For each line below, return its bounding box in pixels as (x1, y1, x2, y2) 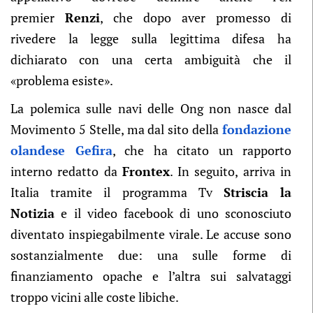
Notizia (10, 205, 54, 221)
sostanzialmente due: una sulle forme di (10, 247, 291, 263)
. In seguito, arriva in (169, 163, 292, 180)
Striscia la (223, 184, 292, 201)
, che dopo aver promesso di (100, 9, 291, 26)
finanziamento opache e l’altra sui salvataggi (10, 268, 291, 284)
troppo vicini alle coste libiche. (10, 289, 179, 305)
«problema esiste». (10, 72, 113, 89)
